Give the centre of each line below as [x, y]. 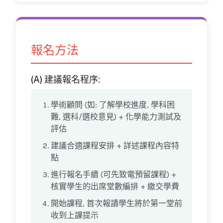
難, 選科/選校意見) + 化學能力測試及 [116, 117]
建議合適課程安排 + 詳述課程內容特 [115, 146]
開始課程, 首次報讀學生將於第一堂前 [116, 204]
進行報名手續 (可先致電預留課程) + [113, 175]
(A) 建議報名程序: [65, 80]
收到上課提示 [75, 216]
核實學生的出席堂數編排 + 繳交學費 [115, 187]
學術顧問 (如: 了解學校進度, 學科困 [113, 105]
